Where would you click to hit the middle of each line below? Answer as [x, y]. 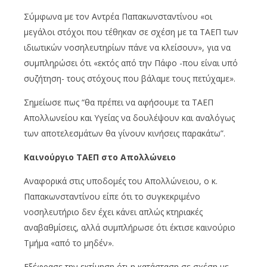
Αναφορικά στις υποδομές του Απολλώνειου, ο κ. [121, 181]
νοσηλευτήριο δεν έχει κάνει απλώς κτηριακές [113, 212]
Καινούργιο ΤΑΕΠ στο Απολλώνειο [100, 157]
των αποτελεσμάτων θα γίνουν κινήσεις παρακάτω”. [125, 133]
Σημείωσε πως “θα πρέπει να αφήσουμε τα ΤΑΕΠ [119, 102]
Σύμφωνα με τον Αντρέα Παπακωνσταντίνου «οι [118, 16]
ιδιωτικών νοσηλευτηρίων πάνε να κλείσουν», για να [127, 47]
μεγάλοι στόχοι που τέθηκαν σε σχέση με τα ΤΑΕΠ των [131, 32]
